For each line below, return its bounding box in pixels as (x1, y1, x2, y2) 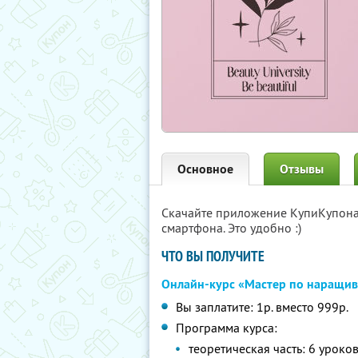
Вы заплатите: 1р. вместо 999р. (176, 299, 348, 315)
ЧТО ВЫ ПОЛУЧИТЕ (161, 247, 265, 265)
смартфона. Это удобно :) (161, 220, 301, 236)
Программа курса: (176, 320, 277, 336)
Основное (177, 161, 233, 177)
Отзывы (280, 161, 324, 177)
